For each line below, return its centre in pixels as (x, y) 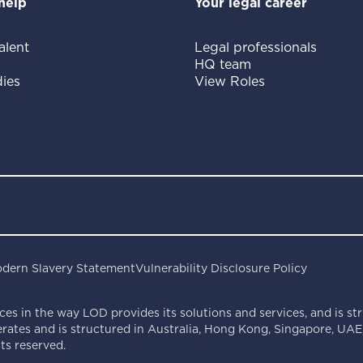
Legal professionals (256, 47)
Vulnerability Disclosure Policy (221, 268)
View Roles (230, 81)
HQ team (223, 64)
